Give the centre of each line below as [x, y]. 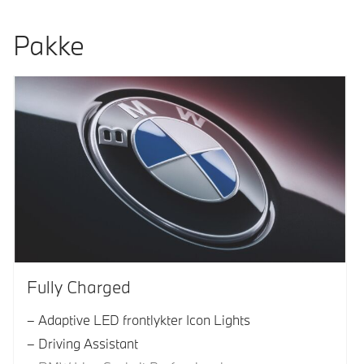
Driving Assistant [88, 343]
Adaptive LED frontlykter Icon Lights [144, 319]
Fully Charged [79, 286]
